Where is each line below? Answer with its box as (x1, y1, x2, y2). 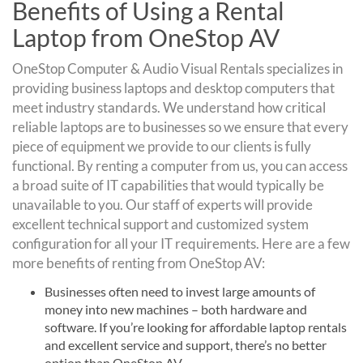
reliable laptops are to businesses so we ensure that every (12, 117, 348, 135)
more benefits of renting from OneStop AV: (12, 254, 265, 271)
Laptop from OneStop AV (12, 22, 280, 52)
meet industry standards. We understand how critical (12, 98, 326, 116)
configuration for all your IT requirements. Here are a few (12, 234, 350, 252)
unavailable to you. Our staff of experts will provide (12, 195, 313, 213)
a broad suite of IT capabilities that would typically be (12, 176, 324, 194)
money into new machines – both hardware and (45, 301, 307, 317)
